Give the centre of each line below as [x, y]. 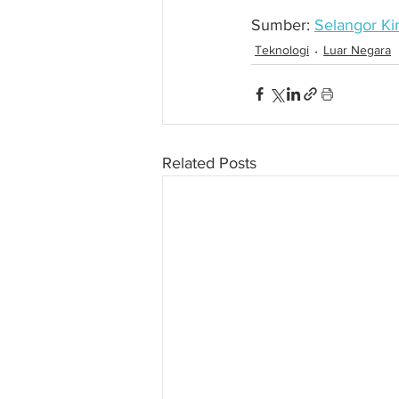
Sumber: [283, 24]
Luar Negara [357, 50]
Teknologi [282, 50]
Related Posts [209, 163]
